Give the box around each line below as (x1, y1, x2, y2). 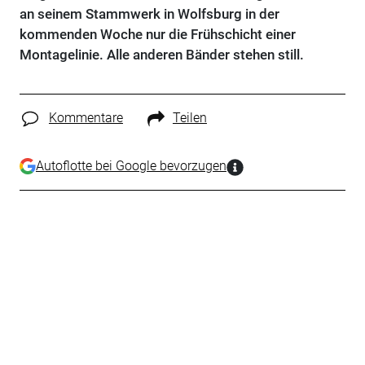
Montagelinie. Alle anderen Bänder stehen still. (19, 46, 304, 63)
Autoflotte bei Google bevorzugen (35, 157, 226, 174)
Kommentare (48, 110, 123, 125)
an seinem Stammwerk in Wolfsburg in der (19, 6, 279, 22)
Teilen (172, 110, 207, 125)
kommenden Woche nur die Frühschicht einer (19, 26, 296, 42)
